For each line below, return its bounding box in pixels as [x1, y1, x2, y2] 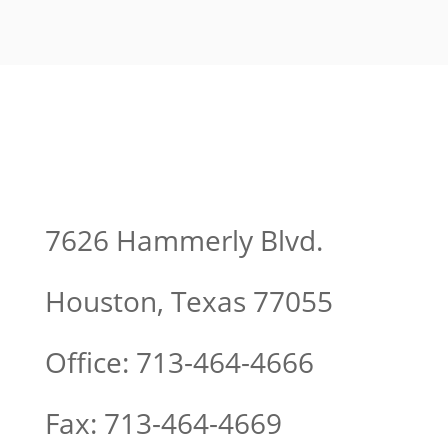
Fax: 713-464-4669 [44, 404, 282, 442]
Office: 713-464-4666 [44, 343, 314, 381]
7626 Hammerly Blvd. [44, 221, 323, 259]
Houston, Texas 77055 [44, 282, 333, 320]
